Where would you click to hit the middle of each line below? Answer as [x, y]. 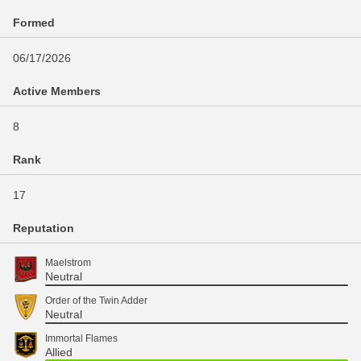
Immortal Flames [81, 338]
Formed [34, 23]
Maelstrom [68, 263]
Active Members [57, 91]
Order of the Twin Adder [96, 301]
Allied [59, 352]
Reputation [44, 228]
